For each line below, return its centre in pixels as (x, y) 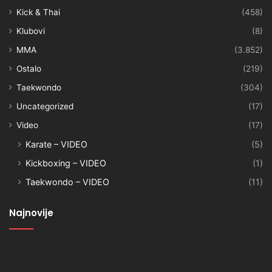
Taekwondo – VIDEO (67, 182)
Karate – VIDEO (56, 144)
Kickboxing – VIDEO (66, 163)
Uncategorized (45, 107)
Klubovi (31, 31)
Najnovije (31, 213)
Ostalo (29, 69)
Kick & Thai (38, 12)
